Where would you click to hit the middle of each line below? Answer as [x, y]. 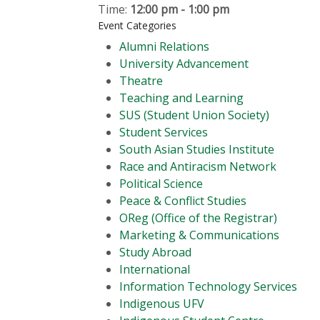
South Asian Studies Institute [197, 149]
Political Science [161, 183]
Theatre [141, 80]
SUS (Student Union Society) [194, 115]
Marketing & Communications [199, 235]
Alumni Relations [164, 46]
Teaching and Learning [181, 97]
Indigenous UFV [162, 303]
